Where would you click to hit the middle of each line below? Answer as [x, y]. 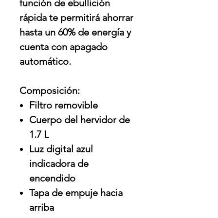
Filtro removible [64, 105]
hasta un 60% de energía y [75, 32]
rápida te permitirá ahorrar [76, 18]
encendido [52, 178]
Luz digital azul [61, 149]
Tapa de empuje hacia [76, 193]
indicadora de [59, 164]
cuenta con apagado [64, 47]
